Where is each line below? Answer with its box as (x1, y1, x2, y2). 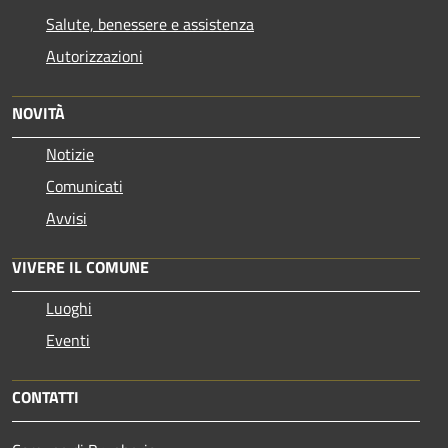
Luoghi (46, 295, 92, 320)
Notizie (46, 141, 94, 166)
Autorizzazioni (46, 43, 143, 68)
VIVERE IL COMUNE (12, 254, 149, 279)
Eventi (46, 327, 90, 352)
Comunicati (46, 173, 123, 198)
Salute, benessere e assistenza (46, 11, 254, 36)
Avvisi (46, 205, 87, 230)
